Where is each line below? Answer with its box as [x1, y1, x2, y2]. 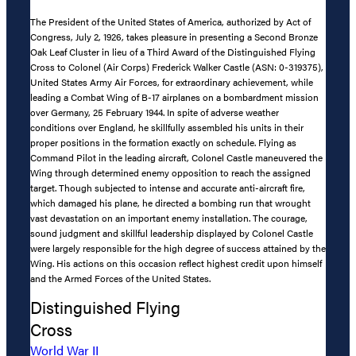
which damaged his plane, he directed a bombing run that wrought [30, 195, 311, 211]
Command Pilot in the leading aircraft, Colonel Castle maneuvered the [30, 150, 323, 165]
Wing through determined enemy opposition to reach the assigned [30, 165, 311, 180]
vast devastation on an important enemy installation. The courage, [30, 211, 308, 226]
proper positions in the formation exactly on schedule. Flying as [30, 135, 296, 150]
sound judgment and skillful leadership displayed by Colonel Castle [30, 226, 313, 241]
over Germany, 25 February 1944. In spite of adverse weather [30, 105, 279, 120]
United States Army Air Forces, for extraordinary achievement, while [30, 75, 313, 90]
